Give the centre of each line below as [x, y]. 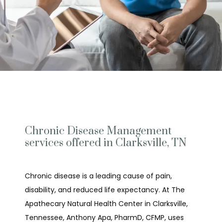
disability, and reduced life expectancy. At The [105, 190]
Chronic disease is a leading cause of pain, [98, 176]
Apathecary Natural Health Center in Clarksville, [106, 204]
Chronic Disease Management [98, 131]
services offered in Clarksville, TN [106, 143]
